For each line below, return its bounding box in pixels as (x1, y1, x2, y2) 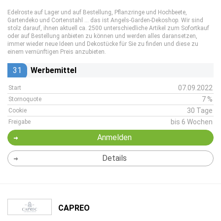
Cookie (8, 107, 27, 114)
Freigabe (8, 118, 31, 125)
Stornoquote (8, 96, 41, 103)
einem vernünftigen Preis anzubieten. (7, 48, 106, 55)
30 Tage (187, 107, 213, 114)
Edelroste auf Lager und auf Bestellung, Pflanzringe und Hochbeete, (7, 9, 187, 16)
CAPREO (58, 203, 90, 213)
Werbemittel (31, 66, 76, 75)
